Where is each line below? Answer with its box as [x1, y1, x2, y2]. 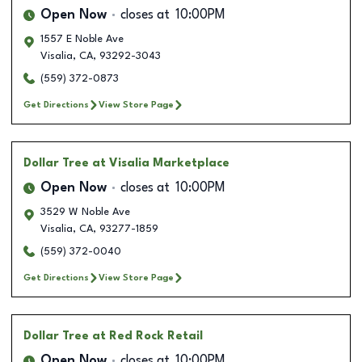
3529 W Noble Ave [40, 206, 130, 217]
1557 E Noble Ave [40, 33, 124, 44]
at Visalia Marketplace [92, 157, 229, 169]
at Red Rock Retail [92, 330, 203, 342]
